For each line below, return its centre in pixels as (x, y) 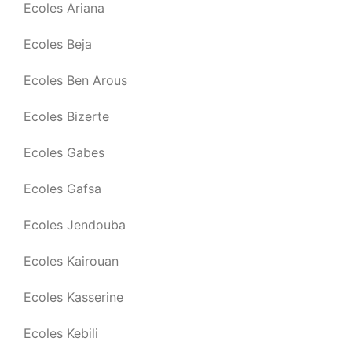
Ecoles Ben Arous (75, 80)
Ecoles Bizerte (66, 116)
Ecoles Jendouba (75, 224)
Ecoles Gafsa (62, 188)
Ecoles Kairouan (71, 260)
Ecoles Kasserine (73, 297)
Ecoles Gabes (64, 152)
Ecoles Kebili (61, 333)
